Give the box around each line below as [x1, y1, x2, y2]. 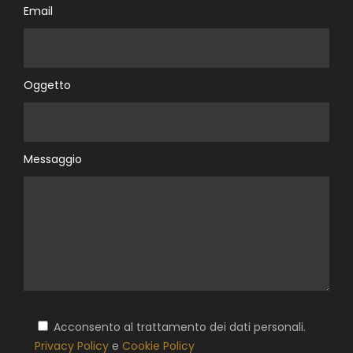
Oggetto [24, 76, 71, 93]
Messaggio [24, 150, 82, 167]
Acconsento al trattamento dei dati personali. [54, 318, 306, 335]
